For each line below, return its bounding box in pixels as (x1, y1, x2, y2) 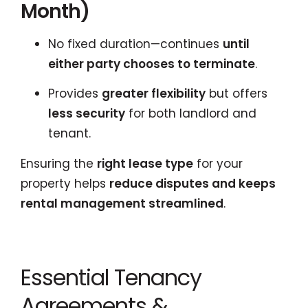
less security (48, 105, 125, 122)
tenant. (48, 125, 91, 142)
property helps (21, 175, 109, 192)
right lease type (97, 155, 193, 172)
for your (193, 155, 243, 172)
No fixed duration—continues (48, 35, 223, 52)
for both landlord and (125, 105, 256, 122)
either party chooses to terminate (48, 55, 255, 72)
